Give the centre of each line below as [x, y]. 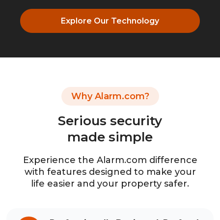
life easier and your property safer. [110, 183]
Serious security [110, 121]
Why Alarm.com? [110, 96]
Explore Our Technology [110, 21]
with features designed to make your [110, 172]
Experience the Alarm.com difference [110, 160]
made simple [110, 137]
